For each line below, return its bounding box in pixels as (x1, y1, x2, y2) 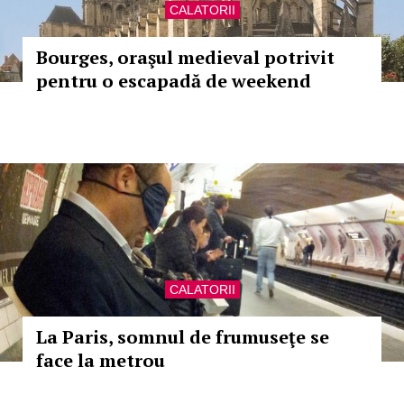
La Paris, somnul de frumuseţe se (36, 325, 329, 349)
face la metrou (36, 348, 165, 372)
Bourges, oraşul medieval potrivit (36, 45, 335, 69)
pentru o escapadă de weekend (36, 69, 311, 93)
